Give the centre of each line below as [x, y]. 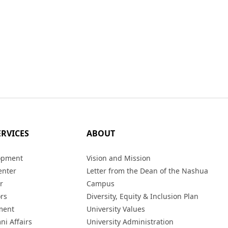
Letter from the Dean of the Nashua [148, 171]
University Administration [130, 222]
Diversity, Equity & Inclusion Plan [143, 196]
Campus [101, 183]
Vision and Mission [119, 158]
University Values [116, 209]
